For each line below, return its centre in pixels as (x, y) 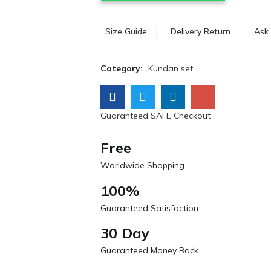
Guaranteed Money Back (149, 250)
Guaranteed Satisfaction (149, 208)
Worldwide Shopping (142, 165)
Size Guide (126, 31)
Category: (122, 68)
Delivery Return (200, 31)
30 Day (125, 233)
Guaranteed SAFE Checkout (155, 116)
